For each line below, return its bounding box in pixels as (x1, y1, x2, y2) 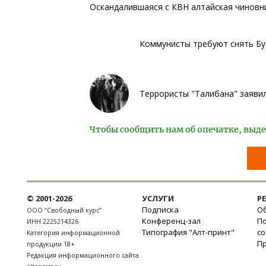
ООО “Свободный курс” (27, 206, 102, 214)
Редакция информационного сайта (27, 251, 139, 259)
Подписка (142, 204, 179, 215)
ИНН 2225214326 (27, 217, 78, 226)
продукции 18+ (27, 240, 75, 248)
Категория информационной (27, 229, 120, 237)
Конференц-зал (142, 216, 201, 226)
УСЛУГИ (142, 193, 174, 204)
